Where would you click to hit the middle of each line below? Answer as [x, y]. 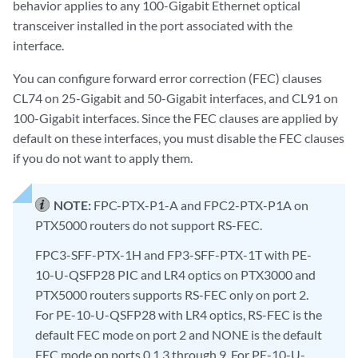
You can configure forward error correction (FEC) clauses [167, 78]
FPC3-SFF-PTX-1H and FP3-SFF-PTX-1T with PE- [173, 254]
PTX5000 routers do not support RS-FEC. [149, 225]
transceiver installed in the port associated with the [153, 26]
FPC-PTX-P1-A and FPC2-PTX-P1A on [201, 205]
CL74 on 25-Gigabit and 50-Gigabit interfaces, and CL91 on [175, 98]
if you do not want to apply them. [103, 158]
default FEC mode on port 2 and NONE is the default [179, 334]
